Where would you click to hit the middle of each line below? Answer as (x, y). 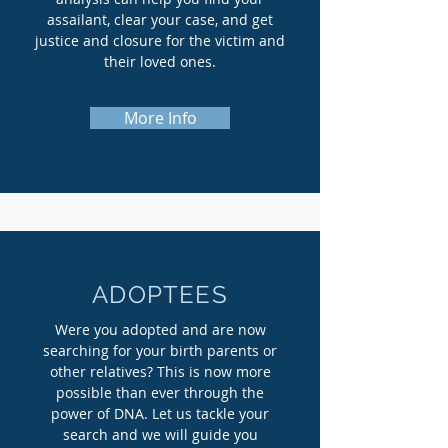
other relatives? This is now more (160, 371)
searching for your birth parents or (160, 350)
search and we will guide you (160, 434)
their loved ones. (160, 61)
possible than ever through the (160, 392)
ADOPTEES (160, 294)
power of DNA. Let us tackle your (160, 413)
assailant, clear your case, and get (160, 19)
